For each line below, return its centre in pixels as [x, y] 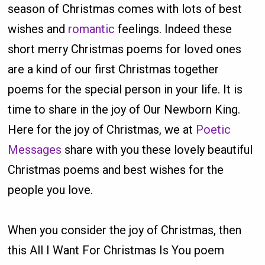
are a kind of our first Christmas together [114, 70]
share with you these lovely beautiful [157, 150]
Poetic [214, 130]
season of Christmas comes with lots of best [125, 9]
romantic [92, 29]
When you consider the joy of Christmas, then [125, 230]
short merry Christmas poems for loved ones [125, 49]
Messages [35, 150]
